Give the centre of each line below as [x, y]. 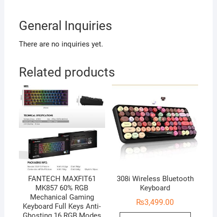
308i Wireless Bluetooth [155, 179]
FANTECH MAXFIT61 [62, 179]
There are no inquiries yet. [61, 44]
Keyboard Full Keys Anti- [62, 207]
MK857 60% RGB [62, 188]
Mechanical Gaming [62, 197]
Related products [67, 72]
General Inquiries [65, 26]
